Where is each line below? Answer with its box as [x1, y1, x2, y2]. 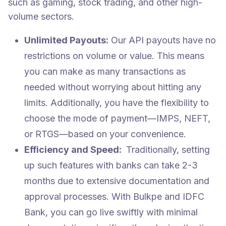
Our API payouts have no [111, 35, 216, 46]
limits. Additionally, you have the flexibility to [24, 97, 209, 108]
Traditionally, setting [124, 144, 210, 155]
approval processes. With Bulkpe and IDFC [24, 191, 204, 202]
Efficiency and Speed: [24, 144, 124, 155]
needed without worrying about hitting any [24, 82, 201, 93]
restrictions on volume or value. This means [24, 50, 204, 62]
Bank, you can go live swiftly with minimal [24, 207, 198, 218]
